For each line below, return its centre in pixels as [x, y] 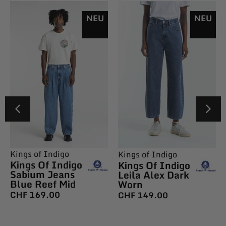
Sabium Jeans [42, 175]
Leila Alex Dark [154, 175]
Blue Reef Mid [43, 184]
